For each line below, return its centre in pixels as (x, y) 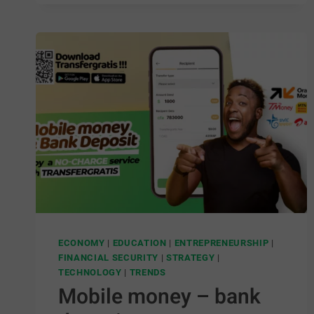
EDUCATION (139, 243)
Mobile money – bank (159, 297)
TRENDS (148, 273)
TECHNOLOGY (90, 273)
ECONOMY (82, 243)
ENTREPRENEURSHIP (221, 243)
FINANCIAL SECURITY (108, 258)
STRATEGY (190, 258)
